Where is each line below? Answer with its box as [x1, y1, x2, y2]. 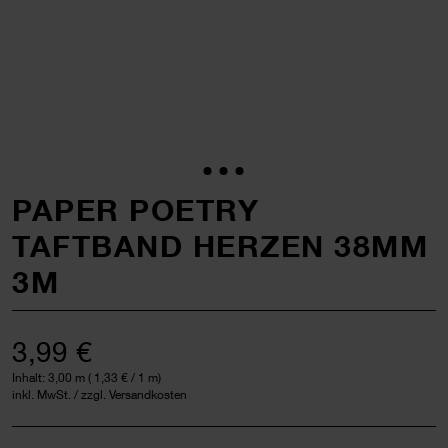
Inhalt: [12, 370, 48, 385]
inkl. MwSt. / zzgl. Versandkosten [12, 386, 187, 402]
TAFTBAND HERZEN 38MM [12, 227, 428, 264]
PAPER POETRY [12, 191, 259, 228]
